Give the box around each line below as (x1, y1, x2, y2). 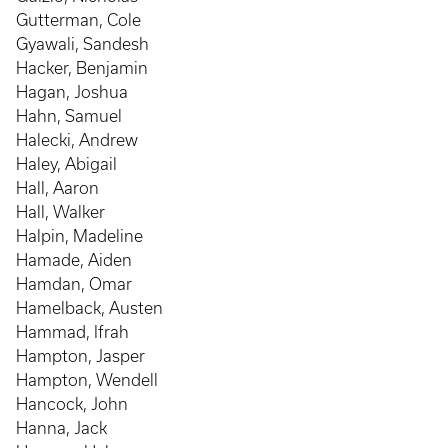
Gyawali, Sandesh (16, 35, 149, 53)
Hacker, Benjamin (16, 59, 148, 77)
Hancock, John (16, 395, 128, 413)
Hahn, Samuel (16, 107, 122, 125)
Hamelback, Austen (16, 299, 163, 317)
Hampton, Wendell (16, 371, 158, 389)
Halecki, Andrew (16, 131, 138, 149)
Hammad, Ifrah (16, 323, 129, 341)
